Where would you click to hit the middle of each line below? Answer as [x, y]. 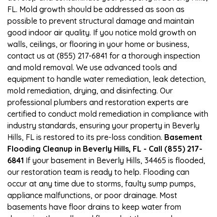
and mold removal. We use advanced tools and [92, 67]
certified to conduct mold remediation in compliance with [108, 114]
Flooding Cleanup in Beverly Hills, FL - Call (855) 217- [105, 148]
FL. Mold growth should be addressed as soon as [96, 9]
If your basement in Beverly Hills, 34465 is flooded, [115, 160]
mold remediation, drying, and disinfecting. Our [90, 90]
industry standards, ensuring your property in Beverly [103, 125]
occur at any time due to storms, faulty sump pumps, [101, 183]
